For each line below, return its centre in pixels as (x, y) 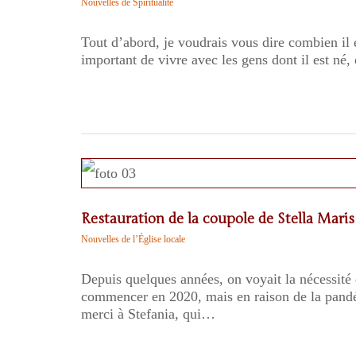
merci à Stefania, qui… (148, 314)
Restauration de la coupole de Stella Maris (218, 219)
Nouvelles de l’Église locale (133, 239)
